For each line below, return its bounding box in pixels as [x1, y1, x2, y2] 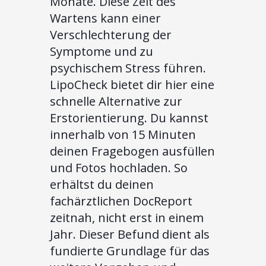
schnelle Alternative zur [50, 93, 182, 109]
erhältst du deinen [50, 176, 154, 192]
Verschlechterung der [50, 26, 172, 43]
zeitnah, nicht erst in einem [50, 209, 204, 226]
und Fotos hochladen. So [50, 159, 188, 176]
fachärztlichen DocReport [50, 192, 192, 209]
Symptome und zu [50, 43, 153, 59]
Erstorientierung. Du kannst [50, 109, 208, 126]
